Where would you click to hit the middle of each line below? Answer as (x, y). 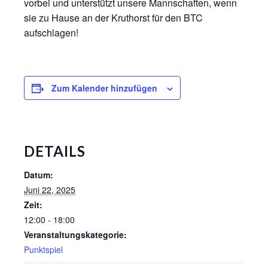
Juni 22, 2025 (50, 190)
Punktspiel (43, 249)
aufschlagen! (51, 33)
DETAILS (55, 151)
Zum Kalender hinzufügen (104, 88)
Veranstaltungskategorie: (75, 234)
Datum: (39, 175)
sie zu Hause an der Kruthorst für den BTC (113, 18)
